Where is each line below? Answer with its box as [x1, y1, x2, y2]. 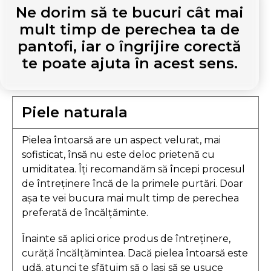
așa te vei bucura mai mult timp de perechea [22, 192, 239, 204]
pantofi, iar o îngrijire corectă [18, 37, 241, 55]
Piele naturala [22, 103, 128, 121]
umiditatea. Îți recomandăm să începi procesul [22, 163, 245, 175]
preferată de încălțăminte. [22, 206, 148, 218]
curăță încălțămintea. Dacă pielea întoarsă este [22, 247, 248, 259]
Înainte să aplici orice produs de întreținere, [22, 232, 230, 244]
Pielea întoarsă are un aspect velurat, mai [22, 134, 221, 146]
